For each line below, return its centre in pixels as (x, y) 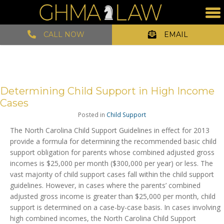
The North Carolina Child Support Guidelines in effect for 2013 (110, 130)
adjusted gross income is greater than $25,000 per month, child (113, 196)
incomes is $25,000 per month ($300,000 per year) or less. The (111, 163)
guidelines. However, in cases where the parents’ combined (105, 185)
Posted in (92, 115)
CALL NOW (64, 35)
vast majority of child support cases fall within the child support (112, 174)
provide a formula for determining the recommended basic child (113, 141)
